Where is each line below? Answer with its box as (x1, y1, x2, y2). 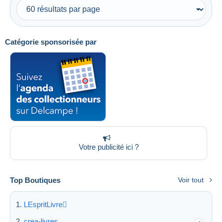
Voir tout (178, 175, 204, 184)
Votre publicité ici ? (78, 142, 139, 151)
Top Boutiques (10, 175, 60, 184)
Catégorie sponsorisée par (5, 37, 97, 46)
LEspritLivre (24, 200, 62, 209)
